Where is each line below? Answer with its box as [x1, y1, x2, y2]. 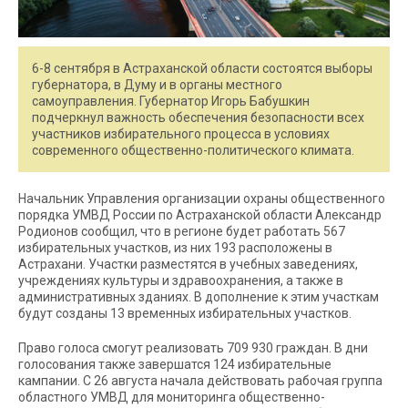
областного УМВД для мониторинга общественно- [18, 390, 325, 405]
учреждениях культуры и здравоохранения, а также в [18, 273, 343, 289]
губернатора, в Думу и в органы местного [32, 77, 282, 93]
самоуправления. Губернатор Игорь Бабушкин [32, 94, 310, 109]
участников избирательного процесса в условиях [32, 127, 330, 142]
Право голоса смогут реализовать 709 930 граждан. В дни [18, 341, 368, 356]
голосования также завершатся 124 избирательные [18, 357, 331, 372]
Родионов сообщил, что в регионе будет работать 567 [18, 224, 345, 240]
